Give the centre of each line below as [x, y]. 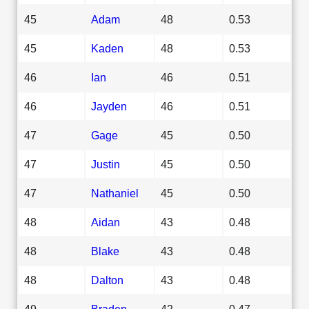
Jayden [109, 106]
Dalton [107, 280]
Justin [106, 164]
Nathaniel [115, 193]
